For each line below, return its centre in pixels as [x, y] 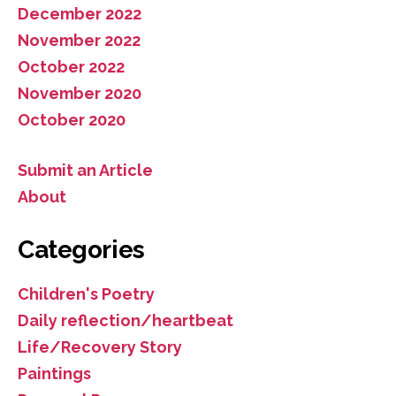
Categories [81, 249]
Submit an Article [85, 170]
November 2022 [79, 40]
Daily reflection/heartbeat [126, 320]
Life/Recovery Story [100, 346]
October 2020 [72, 119]
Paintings [54, 373]
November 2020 [80, 93]
